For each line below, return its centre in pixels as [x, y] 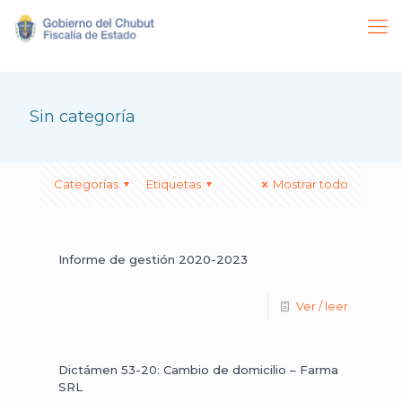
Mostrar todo [310, 184]
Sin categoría [83, 117]
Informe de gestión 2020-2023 [153, 259]
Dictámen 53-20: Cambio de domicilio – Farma [198, 370]
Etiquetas [174, 184]
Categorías [86, 184]
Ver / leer [322, 306]
